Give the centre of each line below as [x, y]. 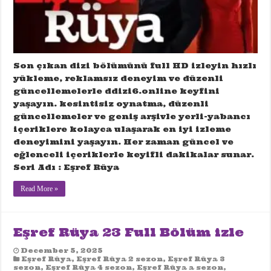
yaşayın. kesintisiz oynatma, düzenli [111, 104]
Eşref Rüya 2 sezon [120, 259]
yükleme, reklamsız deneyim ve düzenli [119, 79]
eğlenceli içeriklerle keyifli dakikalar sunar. [134, 155]
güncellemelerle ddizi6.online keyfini [117, 91]
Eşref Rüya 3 [197, 259]
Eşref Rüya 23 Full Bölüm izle [129, 232]
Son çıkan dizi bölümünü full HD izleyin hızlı [135, 66]
